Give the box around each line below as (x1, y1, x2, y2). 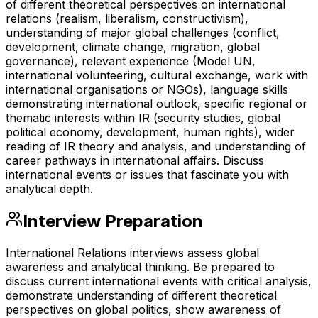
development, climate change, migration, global (6, 39, 260, 54)
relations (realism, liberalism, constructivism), (6, 11, 248, 26)
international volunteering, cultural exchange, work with (6, 67, 308, 82)
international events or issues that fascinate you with (6, 167, 289, 182)
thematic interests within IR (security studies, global (6, 110, 280, 125)
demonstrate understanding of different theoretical (6, 287, 277, 302)
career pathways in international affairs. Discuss (6, 153, 264, 168)
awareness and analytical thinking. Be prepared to (6, 259, 275, 274)
